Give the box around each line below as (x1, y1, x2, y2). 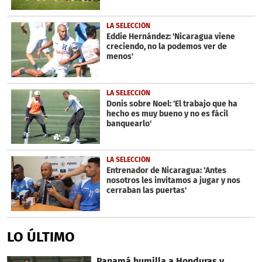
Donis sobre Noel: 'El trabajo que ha (106, 98, 237, 109)
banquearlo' (106, 118, 151, 129)
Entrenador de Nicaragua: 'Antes (106, 166, 226, 176)
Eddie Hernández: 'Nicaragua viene (106, 31, 235, 42)
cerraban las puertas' (106, 185, 187, 196)
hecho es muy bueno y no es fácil (106, 108, 228, 119)
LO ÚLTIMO (7, 229, 75, 246)
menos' (106, 51, 133, 61)
